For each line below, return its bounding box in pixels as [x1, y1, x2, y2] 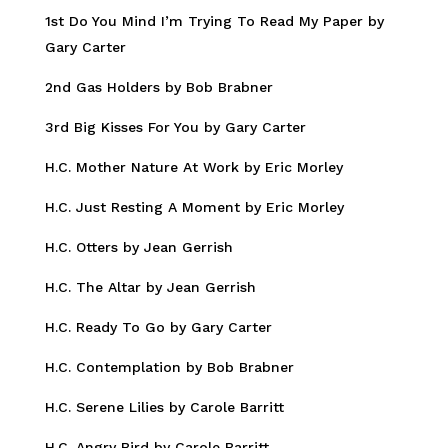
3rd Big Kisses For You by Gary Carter [44, 119, 306, 136]
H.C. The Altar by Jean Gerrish [44, 279, 256, 296]
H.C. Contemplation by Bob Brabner [44, 359, 294, 376]
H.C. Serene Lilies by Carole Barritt [44, 399, 284, 416]
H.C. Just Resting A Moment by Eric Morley [44, 199, 344, 216]
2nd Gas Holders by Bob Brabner [44, 79, 273, 96]
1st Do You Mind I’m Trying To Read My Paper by [44, 13, 384, 30]
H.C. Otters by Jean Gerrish [44, 239, 233, 256]
